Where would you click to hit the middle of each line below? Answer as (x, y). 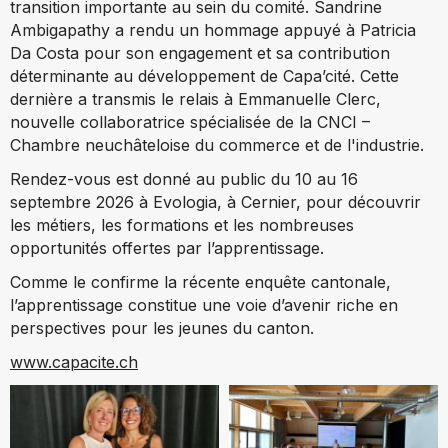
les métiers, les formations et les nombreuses (182, 224)
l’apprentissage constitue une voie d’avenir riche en (204, 304)
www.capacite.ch (74, 361)
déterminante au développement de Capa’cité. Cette (204, 75)
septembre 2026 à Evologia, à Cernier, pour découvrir (215, 201)
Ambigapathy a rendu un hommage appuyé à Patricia (213, 29)
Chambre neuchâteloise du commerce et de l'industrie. (217, 144)
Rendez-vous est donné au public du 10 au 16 (184, 178)
